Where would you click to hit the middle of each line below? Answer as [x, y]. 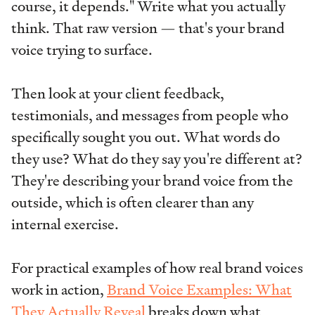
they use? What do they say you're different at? [157, 159]
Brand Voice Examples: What [199, 290]
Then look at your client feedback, [118, 93]
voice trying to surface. [82, 50]
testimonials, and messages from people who [150, 115]
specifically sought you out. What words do [146, 137]
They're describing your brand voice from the [152, 180]
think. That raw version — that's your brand [148, 28]
